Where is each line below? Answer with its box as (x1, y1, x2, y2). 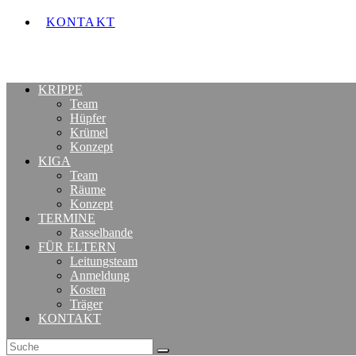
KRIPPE (38, 83, 83, 96)
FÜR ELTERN (38, 240, 116, 253)
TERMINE (38, 211, 95, 225)
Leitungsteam (70, 254, 137, 268)
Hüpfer (70, 111, 106, 125)
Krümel (70, 126, 108, 139)
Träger (70, 297, 103, 311)
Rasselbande (70, 226, 133, 239)
